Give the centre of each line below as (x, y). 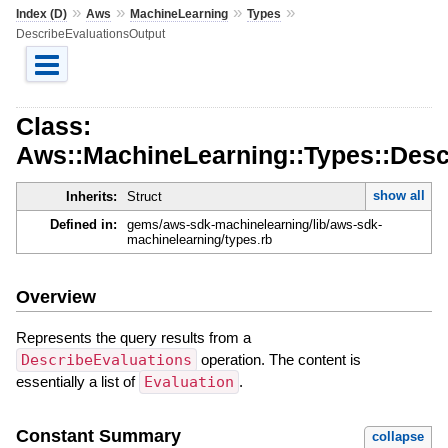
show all (398, 196)
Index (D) (41, 13)
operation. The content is (278, 359)
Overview (55, 296)
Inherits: (91, 197)
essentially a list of (77, 381)
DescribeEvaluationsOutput (90, 33)
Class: (53, 125)
